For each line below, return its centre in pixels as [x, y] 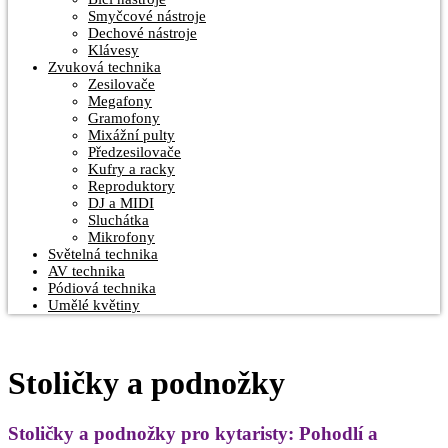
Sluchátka [118, 219]
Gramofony [124, 117]
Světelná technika [103, 253]
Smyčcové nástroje [147, 15]
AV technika [86, 270]
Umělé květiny [94, 304]
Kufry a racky [131, 168]
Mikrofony [121, 236]
